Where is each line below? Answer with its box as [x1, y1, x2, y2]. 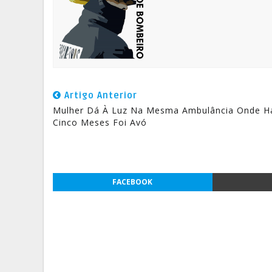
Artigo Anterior [61, 90, 137, 101]
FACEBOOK [112, 177, 153, 188]
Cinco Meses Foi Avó [53, 117, 147, 129]
